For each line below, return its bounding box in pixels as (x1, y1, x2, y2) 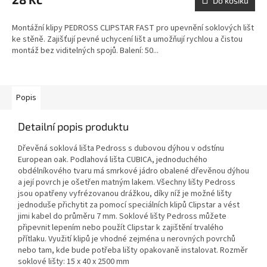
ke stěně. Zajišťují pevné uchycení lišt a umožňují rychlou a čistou (12, 33, 243, 46)
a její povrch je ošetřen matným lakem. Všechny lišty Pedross (18, 176, 235, 189)
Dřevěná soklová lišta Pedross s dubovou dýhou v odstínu (18, 142, 224, 155)
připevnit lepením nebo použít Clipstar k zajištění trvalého (18, 222, 223, 234)
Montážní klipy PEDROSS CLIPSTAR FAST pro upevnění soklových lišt (12, 22, 254, 35)
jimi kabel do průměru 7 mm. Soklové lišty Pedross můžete (18, 210, 226, 223)
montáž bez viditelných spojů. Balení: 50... (12, 45, 159, 57)
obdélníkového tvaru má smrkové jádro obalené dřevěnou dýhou (18, 165, 249, 178)
